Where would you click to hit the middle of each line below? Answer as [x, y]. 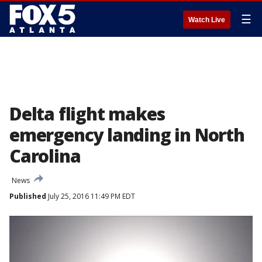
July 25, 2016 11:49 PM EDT [91, 196]
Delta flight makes [87, 114]
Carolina [45, 156]
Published [28, 196]
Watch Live [207, 20]
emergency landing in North [127, 135]
